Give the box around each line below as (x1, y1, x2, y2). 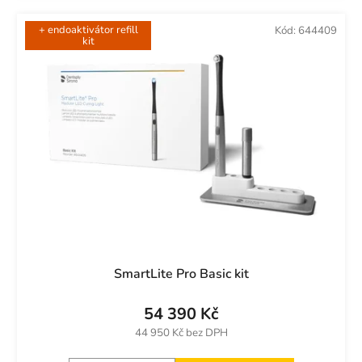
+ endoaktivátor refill (38, 22, 138, 37)
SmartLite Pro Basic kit (113, 264, 249, 283)
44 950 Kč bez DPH (134, 325, 228, 340)
